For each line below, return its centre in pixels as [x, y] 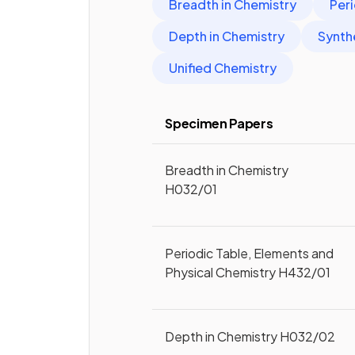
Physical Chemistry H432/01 [248, 272]
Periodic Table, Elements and [250, 253]
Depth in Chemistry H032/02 [250, 336]
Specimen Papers [219, 123]
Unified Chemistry [223, 68]
